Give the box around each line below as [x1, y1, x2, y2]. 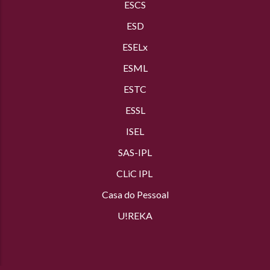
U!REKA [118, 210, 152, 222]
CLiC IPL [116, 168, 154, 180]
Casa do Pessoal [101, 189, 169, 201]
